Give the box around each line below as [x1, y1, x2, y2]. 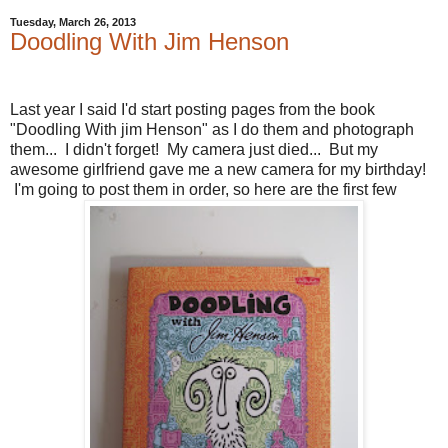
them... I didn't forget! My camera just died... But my [10, 140, 378, 158]
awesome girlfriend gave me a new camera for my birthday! [10, 160, 426, 178]
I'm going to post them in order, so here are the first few [10, 180, 397, 198]
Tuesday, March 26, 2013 [10, 16, 136, 28]
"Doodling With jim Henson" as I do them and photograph [10, 120, 414, 138]
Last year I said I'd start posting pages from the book [10, 100, 375, 118]
